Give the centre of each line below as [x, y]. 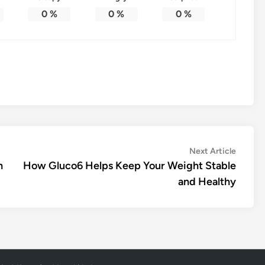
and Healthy [207, 181]
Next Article [213, 151]
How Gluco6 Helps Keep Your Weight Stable [130, 165]
